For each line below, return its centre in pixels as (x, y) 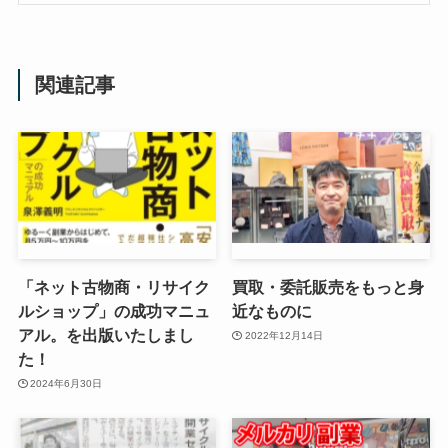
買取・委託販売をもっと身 (328, 287)
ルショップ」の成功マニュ (113, 311)
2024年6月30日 (66, 383)
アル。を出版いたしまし (105, 335)
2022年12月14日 (283, 335)
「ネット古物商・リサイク (113, 287)
